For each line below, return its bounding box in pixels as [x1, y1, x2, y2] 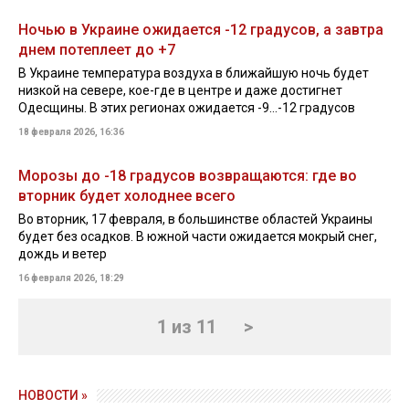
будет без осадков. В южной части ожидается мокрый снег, [18, 229, 377, 244]
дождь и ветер [18, 246, 107, 261]
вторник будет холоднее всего [18, 187, 236, 204]
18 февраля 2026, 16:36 [18, 127, 124, 137]
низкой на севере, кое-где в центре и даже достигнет [18, 83, 342, 98]
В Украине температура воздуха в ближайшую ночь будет [18, 66, 369, 80]
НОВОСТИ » [18, 388, 88, 403]
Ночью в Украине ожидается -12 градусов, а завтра [18, 21, 383, 38]
